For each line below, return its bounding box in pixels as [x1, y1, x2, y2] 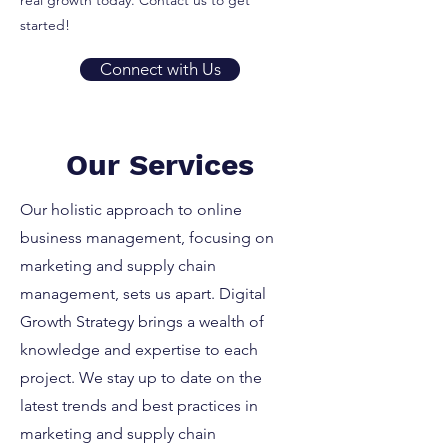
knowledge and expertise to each [20, 340, 258, 359]
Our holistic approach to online [20, 200, 242, 219]
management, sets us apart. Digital [20, 284, 266, 303]
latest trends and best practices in [20, 396, 258, 415]
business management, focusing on [20, 228, 274, 247]
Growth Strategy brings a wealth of [20, 312, 264, 331]
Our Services [66, 147, 254, 182]
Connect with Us [99, 59, 221, 79]
